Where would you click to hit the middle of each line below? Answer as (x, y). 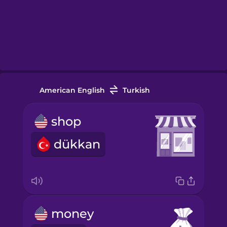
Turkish (136, 90)
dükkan (77, 144)
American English (72, 90)
